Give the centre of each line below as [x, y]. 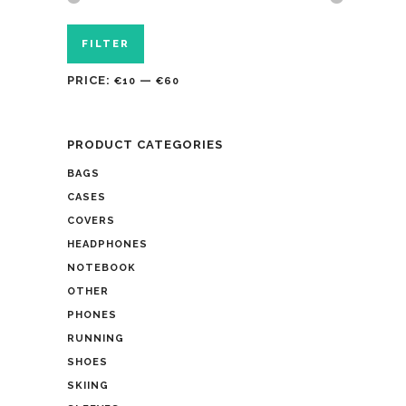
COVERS [91, 221]
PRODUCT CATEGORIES [145, 145]
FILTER [106, 44]
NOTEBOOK [101, 268]
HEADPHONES [107, 245]
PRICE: [91, 81]
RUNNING [96, 339]
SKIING [88, 386]
